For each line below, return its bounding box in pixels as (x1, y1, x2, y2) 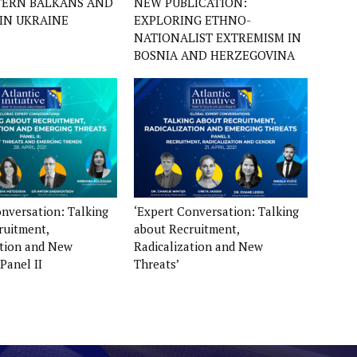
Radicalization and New (134, 238, 263, 254)
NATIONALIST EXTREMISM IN (134, 29, 301, 45)
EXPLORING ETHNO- (134, 12, 251, 28)
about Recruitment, (134, 221, 239, 237)
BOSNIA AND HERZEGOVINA (134, 47, 295, 63)
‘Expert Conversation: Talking (134, 203, 299, 219)
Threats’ (134, 256, 179, 272)
